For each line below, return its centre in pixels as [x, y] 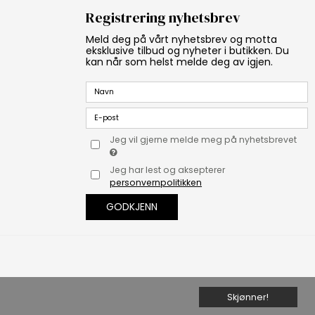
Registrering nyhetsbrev [163, 18]
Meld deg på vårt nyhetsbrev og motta [181, 40]
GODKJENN [132, 207]
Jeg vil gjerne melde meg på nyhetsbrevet [205, 140]
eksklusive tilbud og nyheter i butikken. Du [187, 51]
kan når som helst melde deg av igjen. [179, 62]
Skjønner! [248, 297]
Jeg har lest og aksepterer [168, 170]
